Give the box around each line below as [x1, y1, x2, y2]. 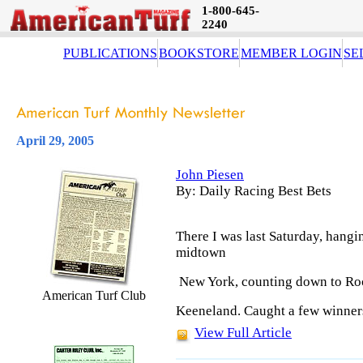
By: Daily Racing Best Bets [176, 183, 331, 199]
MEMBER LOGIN [241, 46, 342, 60]
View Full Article [194, 325, 292, 340]
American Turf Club [42, 288, 146, 302]
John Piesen [176, 167, 244, 182]
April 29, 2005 [16, 134, 94, 147]
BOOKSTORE [159, 46, 239, 60]
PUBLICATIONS [63, 46, 157, 60]
